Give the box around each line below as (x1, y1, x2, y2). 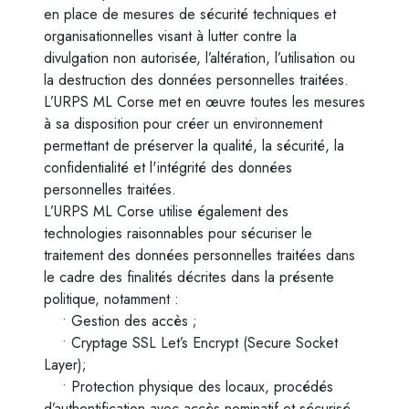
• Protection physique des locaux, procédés (44, 376, 333, 397)
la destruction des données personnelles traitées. (44, 69, 349, 90)
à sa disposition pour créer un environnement (44, 113, 322, 134)
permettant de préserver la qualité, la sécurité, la (44, 135, 344, 156)
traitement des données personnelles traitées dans (44, 245, 355, 266)
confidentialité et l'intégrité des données (44, 157, 292, 178)
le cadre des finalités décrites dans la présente (44, 267, 334, 288)
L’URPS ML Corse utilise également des (44, 201, 288, 222)
